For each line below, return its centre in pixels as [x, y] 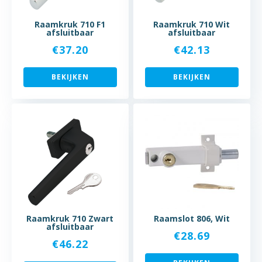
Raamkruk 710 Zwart [70, 218]
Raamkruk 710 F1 [70, 24]
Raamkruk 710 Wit [192, 24]
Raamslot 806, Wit [192, 218]
